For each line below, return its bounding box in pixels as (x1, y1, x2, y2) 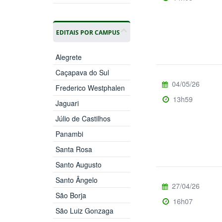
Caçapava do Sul (55, 67, 109, 77)
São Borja (55, 190, 86, 200)
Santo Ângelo (55, 174, 98, 185)
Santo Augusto (55, 159, 102, 169)
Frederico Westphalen (55, 82, 125, 93)
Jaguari (55, 98, 79, 108)
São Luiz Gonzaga (55, 205, 113, 216)
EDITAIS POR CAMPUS (55, 28, 120, 36)
